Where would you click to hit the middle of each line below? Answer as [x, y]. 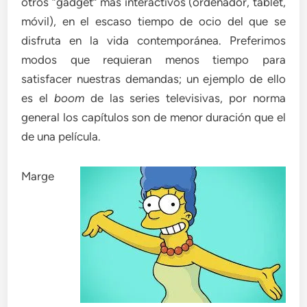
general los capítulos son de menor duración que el [153, 117]
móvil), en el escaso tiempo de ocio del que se [153, 21]
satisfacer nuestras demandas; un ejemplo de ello [153, 79]
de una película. [61, 136]
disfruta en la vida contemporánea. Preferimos [153, 40]
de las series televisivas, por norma [185, 98]
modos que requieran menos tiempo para [153, 60]
